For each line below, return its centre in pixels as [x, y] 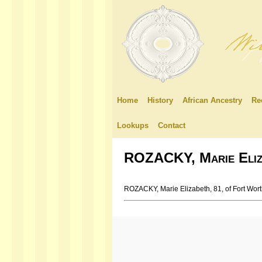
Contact [172, 125]
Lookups [133, 125]
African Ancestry [212, 100]
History [160, 100]
